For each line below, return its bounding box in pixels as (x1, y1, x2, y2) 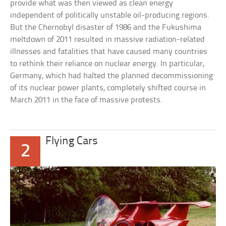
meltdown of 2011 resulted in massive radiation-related (10, 35, 205, 44)
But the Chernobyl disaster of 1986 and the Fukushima (10, 23, 202, 32)
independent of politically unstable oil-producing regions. (10, 11, 210, 20)
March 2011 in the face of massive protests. (10, 96, 163, 105)
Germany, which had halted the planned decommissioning (10, 72, 213, 81)
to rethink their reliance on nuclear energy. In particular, (10, 60, 205, 69)
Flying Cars (45, 136, 98, 148)
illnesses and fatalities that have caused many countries (10, 47, 208, 56)
